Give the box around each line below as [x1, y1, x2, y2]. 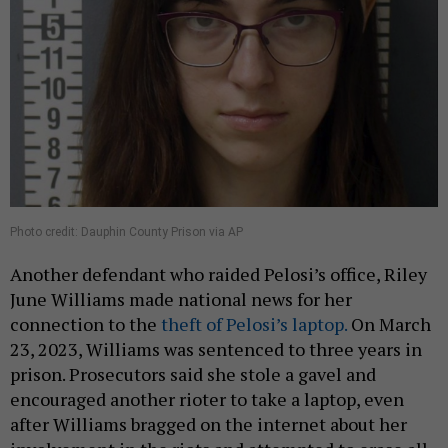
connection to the [10, 311, 161, 336]
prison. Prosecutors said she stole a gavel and [10, 361, 376, 386]
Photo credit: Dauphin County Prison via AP [10, 224, 243, 239]
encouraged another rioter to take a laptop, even [10, 386, 404, 411]
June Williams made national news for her [10, 286, 352, 311]
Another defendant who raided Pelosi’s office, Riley [10, 261, 427, 286]
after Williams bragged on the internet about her [10, 411, 407, 436]
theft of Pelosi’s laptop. [161, 311, 347, 336]
